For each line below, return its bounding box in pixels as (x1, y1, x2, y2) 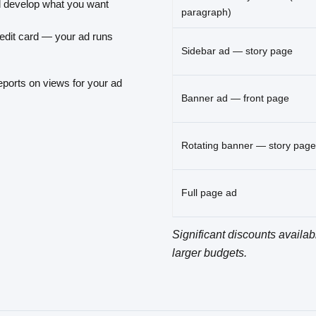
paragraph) (181, 6, 231, 18)
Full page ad (181, 187, 237, 199)
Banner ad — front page (181, 92, 289, 104)
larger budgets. (172, 247, 247, 260)
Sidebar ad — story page (181, 45, 293, 57)
